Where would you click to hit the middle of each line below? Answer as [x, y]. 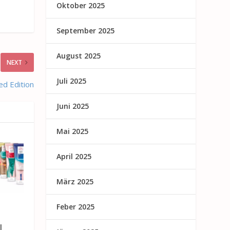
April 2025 [74, 156]
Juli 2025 [72, 81]
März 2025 [75, 181]
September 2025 [86, 30]
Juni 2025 [73, 106]
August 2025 [79, 55]
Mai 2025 [73, 131]
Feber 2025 [76, 206]
